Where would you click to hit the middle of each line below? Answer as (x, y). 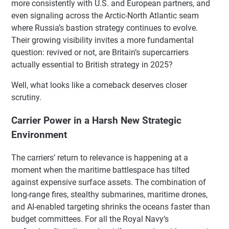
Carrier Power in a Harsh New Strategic (96, 120)
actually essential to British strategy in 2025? (92, 65)
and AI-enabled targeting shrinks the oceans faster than (111, 207)
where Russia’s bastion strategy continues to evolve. (105, 28)
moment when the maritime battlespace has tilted (100, 170)
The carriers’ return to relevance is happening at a (100, 157)
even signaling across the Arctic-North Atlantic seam (105, 16)
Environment (39, 135)
